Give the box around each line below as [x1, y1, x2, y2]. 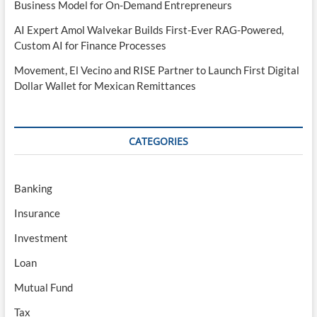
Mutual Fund [13, 281, 73, 294]
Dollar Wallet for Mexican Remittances [13, 79, 196, 93]
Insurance [13, 207, 60, 220]
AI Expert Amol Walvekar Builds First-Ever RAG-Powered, [13, 23, 284, 37]
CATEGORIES [128, 134, 188, 149]
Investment [13, 231, 68, 245]
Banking [13, 182, 52, 195]
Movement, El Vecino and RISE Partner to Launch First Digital [13, 64, 299, 77]
